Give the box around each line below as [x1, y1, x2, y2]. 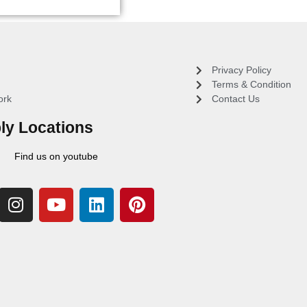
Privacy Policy [211, 64, 271, 76]
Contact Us [211, 93, 260, 105]
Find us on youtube [14, 151, 98, 162]
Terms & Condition [211, 79, 291, 90]
